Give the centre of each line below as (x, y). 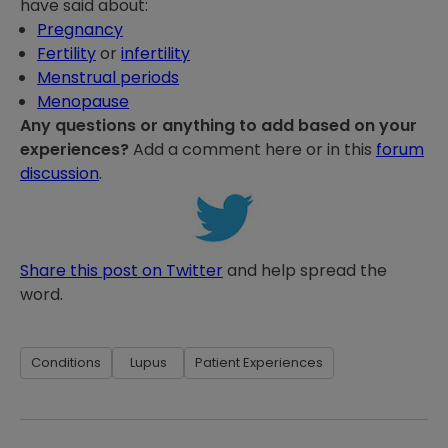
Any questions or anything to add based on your (218, 126)
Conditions (66, 363)
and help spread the (305, 271)
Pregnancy (80, 30)
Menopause (83, 102)
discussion (59, 174)
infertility (155, 54)
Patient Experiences (259, 363)
